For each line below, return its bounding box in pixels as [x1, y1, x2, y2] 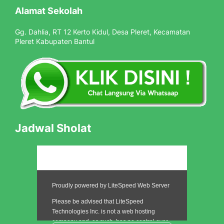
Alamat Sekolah [15, 5, 82, 16]
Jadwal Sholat [15, 121, 91, 134]
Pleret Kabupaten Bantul [15, 37, 94, 45]
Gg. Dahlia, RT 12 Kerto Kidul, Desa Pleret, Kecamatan [15, 27, 190, 36]
